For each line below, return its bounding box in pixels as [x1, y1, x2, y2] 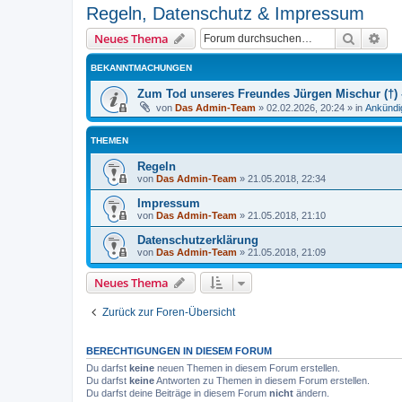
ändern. [293, 387, 329, 398]
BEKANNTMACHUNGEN [91, 62, 192, 73]
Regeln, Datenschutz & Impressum [86, 3, 364, 23]
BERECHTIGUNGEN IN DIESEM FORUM [86, 345, 272, 356]
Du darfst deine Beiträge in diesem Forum [86, 387, 269, 398]
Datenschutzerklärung [137, 232, 258, 247]
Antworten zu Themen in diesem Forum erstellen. [154, 374, 370, 386]
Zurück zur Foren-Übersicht [102, 305, 235, 319]
